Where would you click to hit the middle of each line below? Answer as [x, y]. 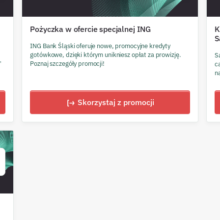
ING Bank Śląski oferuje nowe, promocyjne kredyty [100, 46]
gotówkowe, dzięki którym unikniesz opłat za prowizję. [106, 55]
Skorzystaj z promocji [116, 102]
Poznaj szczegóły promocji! [67, 63]
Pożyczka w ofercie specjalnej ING [91, 29]
